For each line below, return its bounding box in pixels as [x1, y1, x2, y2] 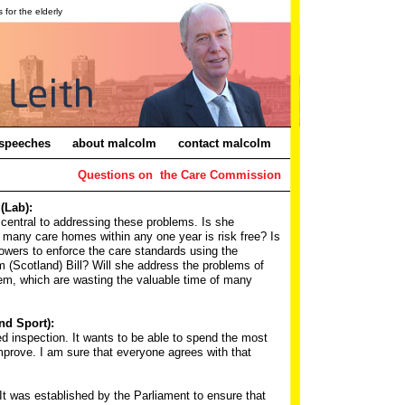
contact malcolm [177, 137, 271, 150]
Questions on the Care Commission [78, 168, 281, 182]
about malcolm [71, 137, 160, 150]
